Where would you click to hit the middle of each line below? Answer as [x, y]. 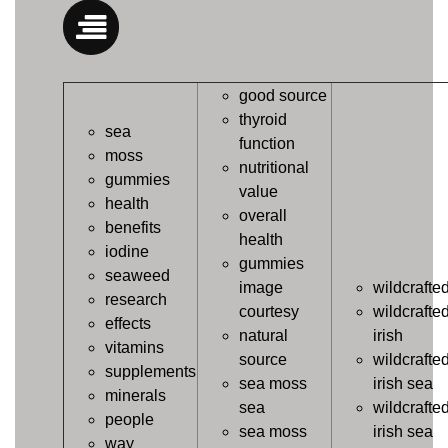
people [129, 420]
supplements [150, 372]
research [136, 300]
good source [283, 96]
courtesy [269, 312]
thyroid [263, 120]
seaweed [137, 276]
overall [263, 216]
